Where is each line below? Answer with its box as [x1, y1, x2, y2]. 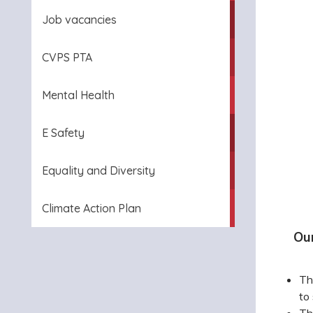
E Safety [42, 126, 85, 140]
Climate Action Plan [42, 201, 141, 215]
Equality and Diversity [42, 163, 155, 177]
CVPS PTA [42, 50, 92, 64]
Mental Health [42, 88, 115, 102]
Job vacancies [42, 13, 117, 27]
